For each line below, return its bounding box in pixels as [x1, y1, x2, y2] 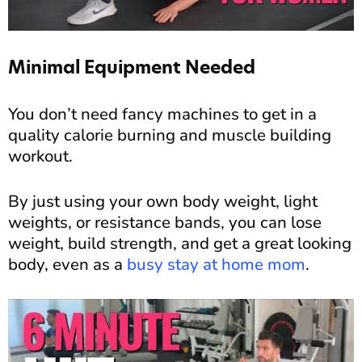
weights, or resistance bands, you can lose [8, 211, 322, 234]
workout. [8, 145, 73, 168]
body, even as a [8, 253, 127, 276]
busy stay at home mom [127, 253, 305, 276]
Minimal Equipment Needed [8, 55, 255, 80]
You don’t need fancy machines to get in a [8, 103, 317, 126]
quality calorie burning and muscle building [8, 124, 331, 147]
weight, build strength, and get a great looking [8, 232, 351, 255]
